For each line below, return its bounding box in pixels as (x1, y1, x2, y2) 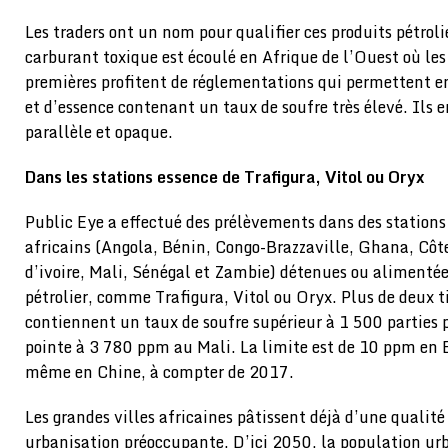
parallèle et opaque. (25, 119, 173, 146)
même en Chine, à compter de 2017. (25, 359, 294, 386)
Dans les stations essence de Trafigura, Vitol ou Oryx (25, 164, 424, 191)
